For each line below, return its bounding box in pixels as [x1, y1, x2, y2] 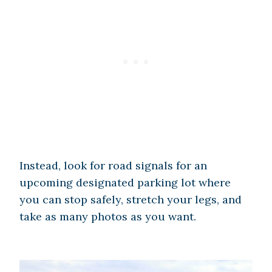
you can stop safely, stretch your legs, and [19, 192, 242, 207]
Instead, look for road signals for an [19, 158, 207, 173]
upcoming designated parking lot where [19, 175, 231, 190]
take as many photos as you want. [19, 209, 199, 224]
